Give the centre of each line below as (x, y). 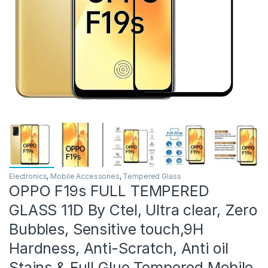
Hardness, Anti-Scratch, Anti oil (119, 248)
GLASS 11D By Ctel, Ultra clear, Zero (133, 210)
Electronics (28, 176)
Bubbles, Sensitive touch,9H (106, 229)
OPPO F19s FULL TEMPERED (109, 191)
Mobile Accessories (85, 176)
